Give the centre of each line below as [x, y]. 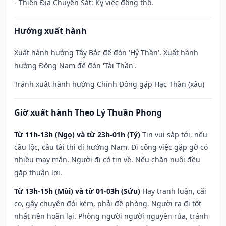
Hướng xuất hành [50, 31]
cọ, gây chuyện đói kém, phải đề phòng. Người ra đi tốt [108, 204]
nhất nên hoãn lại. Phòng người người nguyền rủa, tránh [111, 216]
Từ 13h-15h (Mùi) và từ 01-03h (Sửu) [77, 191]
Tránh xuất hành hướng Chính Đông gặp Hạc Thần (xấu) [109, 84]
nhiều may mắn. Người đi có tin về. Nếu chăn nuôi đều [107, 160]
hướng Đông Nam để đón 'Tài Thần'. [75, 66]
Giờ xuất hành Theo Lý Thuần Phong [88, 113]
